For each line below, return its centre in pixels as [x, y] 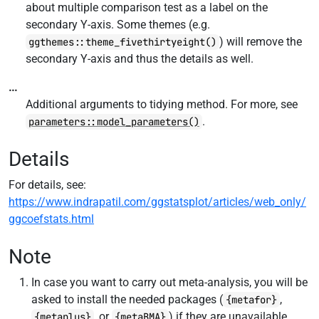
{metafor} [251, 300]
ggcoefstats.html [51, 219]
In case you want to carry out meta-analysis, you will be [169, 282]
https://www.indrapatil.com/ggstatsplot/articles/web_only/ [157, 202]
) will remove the [261, 42]
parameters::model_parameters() [114, 122]
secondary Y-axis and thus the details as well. [140, 59]
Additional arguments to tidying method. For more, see [162, 104]
